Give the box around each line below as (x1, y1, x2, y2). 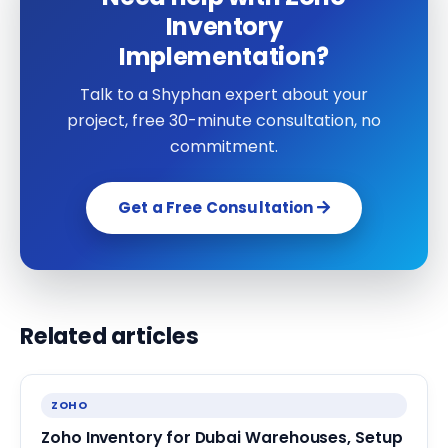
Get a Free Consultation (118, 196, 317, 218)
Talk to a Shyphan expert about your (80, 82, 368, 106)
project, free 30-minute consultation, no (67, 108, 381, 132)
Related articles (20, 319, 199, 352)
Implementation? (119, 39, 329, 73)
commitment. (170, 134, 278, 158)
